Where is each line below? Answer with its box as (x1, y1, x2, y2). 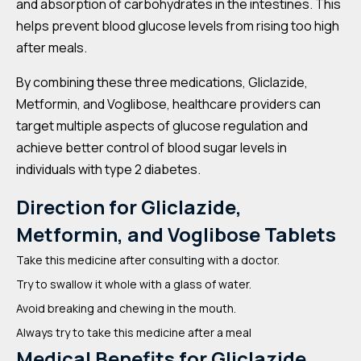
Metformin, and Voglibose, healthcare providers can (16, 95, 321, 113)
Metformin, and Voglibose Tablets (16, 221, 336, 247)
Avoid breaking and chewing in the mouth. (16, 301, 236, 316)
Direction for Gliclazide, (16, 193, 242, 220)
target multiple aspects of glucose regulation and (16, 117, 308, 135)
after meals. (16, 39, 87, 56)
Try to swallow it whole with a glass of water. (16, 276, 251, 292)
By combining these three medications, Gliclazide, (16, 73, 308, 91)
